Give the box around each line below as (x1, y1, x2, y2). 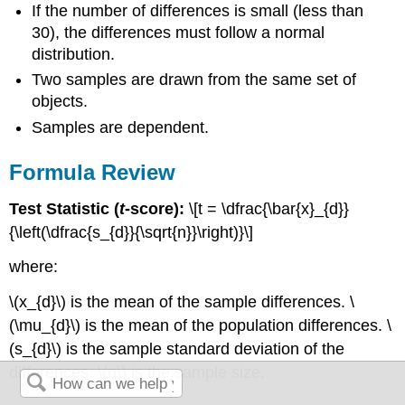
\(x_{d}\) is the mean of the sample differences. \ (9, 293, 355, 312)
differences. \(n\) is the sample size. (9, 363, 266, 382)
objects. (32, 92, 89, 111)
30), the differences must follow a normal (32, 23, 325, 42)
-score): (125, 199, 190, 218)
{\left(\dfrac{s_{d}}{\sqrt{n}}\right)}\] (9, 222, 254, 241)
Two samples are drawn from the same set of (32, 71, 357, 89)
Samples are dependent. (32, 118, 210, 137)
